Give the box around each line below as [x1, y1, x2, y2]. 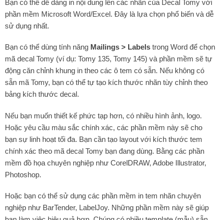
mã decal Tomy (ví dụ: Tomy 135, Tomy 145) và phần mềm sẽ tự [5, 55, 212, 63]
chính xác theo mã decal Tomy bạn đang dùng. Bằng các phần [5, 146, 204, 155]
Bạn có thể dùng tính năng [5, 43, 90, 52]
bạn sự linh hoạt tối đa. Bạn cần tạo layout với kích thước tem [5, 135, 202, 143]
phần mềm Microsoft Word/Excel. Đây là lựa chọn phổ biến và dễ [5, 9, 214, 18]
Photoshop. [5, 170, 41, 179]
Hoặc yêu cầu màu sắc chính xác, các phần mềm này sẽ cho [5, 123, 202, 132]
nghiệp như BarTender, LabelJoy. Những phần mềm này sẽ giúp [5, 203, 209, 212]
